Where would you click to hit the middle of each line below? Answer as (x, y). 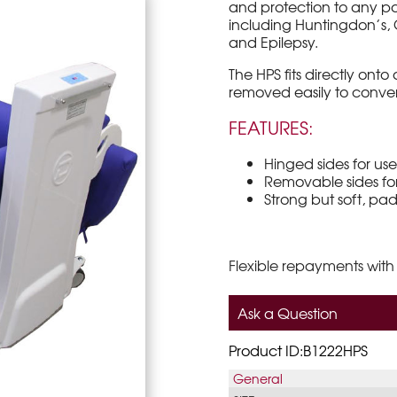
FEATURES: (272, 127)
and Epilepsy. (274, 42)
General (258, 378)
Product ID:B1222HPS (299, 350)
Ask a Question (288, 313)
